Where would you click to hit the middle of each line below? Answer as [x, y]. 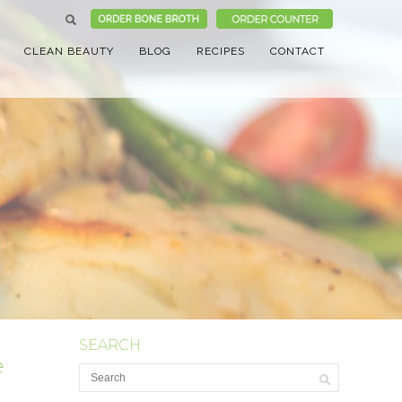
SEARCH [110, 345]
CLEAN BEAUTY [69, 51]
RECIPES [220, 51]
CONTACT [297, 51]
